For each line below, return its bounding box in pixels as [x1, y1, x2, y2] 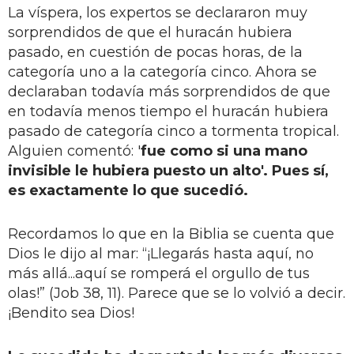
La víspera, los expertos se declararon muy [8, 3, 307, 21]
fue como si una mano [141, 141, 307, 160]
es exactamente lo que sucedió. [8, 181, 248, 199]
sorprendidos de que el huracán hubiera [8, 23, 292, 41]
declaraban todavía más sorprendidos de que [8, 82, 330, 100]
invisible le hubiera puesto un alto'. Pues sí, [8, 161, 329, 179]
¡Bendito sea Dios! [8, 303, 134, 322]
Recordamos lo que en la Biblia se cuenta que [8, 224, 334, 243]
